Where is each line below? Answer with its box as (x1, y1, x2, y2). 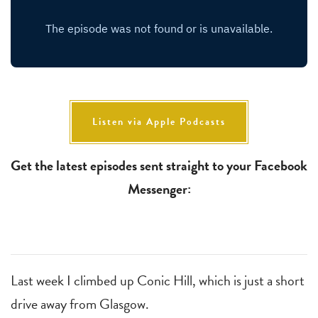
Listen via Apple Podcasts (92, 114, 226, 129)
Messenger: (127, 177, 191, 199)
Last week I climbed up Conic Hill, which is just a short (11, 269, 305, 291)
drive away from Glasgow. (11, 292, 149, 314)
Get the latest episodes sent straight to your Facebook (11, 154, 307, 176)
